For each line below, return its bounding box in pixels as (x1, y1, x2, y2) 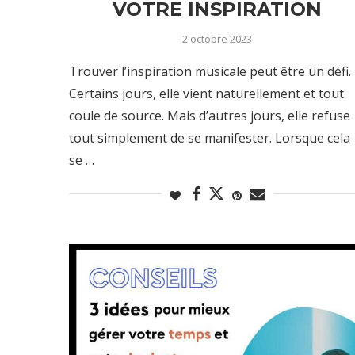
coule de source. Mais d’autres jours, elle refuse (69, 106, 350, 124)
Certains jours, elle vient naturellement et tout (69, 84, 344, 102)
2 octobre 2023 (182, 31, 253, 46)
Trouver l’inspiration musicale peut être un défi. (69, 62, 351, 80)
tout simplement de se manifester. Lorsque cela (69, 128, 350, 147)
